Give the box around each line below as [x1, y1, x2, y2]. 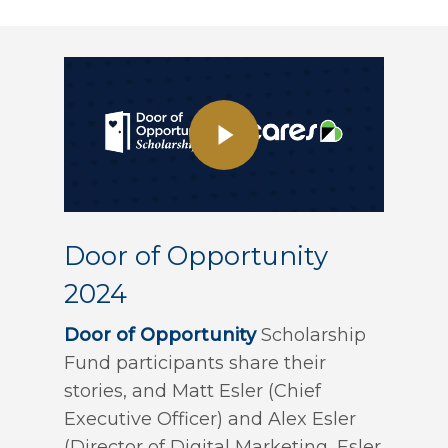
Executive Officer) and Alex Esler [64, 408, 356, 431]
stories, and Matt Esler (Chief [64, 380, 321, 403]
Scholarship [256, 324, 366, 347]
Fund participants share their [64, 352, 326, 375]
